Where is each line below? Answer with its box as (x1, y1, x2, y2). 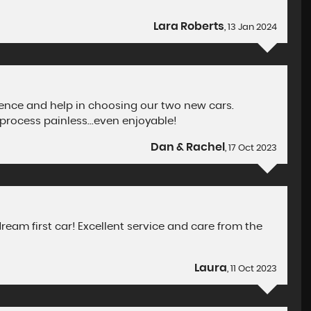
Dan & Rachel (151, 142, 226, 153)
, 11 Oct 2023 (227, 264, 278, 274)
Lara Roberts (153, 21, 225, 32)
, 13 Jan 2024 (224, 23, 278, 32)
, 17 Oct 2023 (225, 144, 278, 153)
